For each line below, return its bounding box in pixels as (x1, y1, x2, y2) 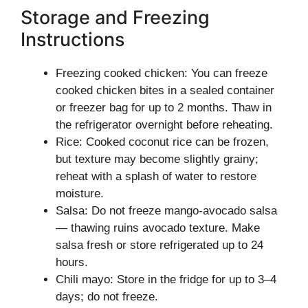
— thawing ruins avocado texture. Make (56, 221, 260, 234)
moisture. (56, 187, 104, 200)
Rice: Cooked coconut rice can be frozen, (56, 135, 269, 148)
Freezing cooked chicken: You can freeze (56, 67, 267, 80)
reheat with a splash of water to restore (56, 170, 256, 183)
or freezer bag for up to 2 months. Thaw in (56, 101, 272, 114)
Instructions (21, 28, 124, 51)
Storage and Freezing (21, 6, 210, 29)
